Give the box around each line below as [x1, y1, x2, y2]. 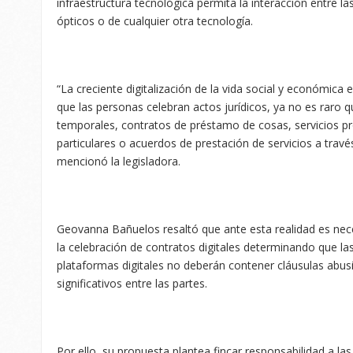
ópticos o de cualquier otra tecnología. [57, 13, 253, 28]
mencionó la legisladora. [57, 153, 180, 169]
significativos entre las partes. [57, 275, 207, 291]
